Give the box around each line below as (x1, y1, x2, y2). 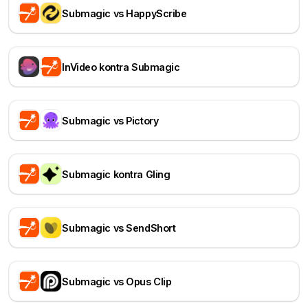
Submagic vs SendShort (62, 221, 176, 234)
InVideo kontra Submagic (62, 60, 180, 73)
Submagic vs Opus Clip (62, 275, 172, 287)
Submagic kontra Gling (62, 168, 170, 180)
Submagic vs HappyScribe (62, 7, 187, 19)
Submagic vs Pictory (62, 114, 159, 126)
